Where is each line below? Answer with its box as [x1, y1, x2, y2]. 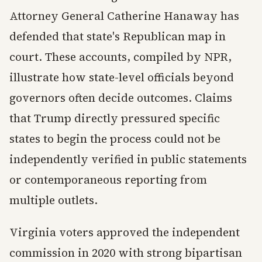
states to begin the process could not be [9, 131, 220, 147]
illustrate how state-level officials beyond [9, 70, 234, 85]
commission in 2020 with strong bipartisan [9, 245, 242, 261]
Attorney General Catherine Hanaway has [9, 8, 239, 24]
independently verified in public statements [9, 151, 247, 167]
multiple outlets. [9, 192, 98, 208]
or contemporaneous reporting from [9, 172, 207, 188]
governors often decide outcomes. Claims [9, 90, 232, 106]
